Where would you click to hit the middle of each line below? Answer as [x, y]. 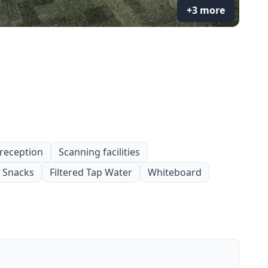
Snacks [18, 172]
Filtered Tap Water [91, 172]
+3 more [206, 10]
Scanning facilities [99, 152]
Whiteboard [175, 172]
